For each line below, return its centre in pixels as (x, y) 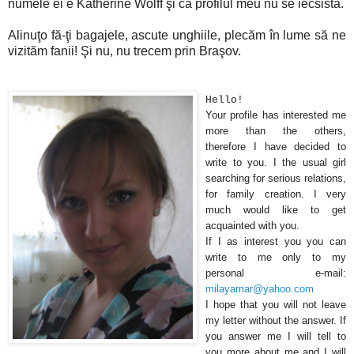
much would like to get (276, 210)
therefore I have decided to (276, 147)
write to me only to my (276, 258)
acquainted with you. (252, 226)
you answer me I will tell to (276, 337)
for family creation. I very (276, 194)
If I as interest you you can (276, 242)
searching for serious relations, (276, 179)
